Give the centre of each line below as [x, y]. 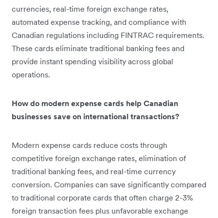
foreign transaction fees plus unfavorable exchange [100, 210]
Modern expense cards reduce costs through [90, 145]
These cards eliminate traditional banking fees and [98, 48]
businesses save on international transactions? [95, 116]
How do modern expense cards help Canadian [95, 103]
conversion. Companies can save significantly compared [109, 184]
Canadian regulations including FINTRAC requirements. [108, 35]
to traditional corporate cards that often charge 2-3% [102, 197]
